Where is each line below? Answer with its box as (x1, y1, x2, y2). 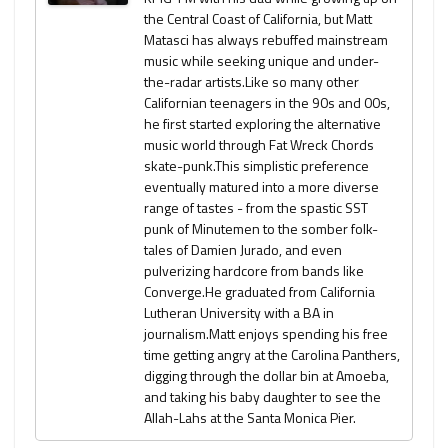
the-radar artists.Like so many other (144, 71, 359, 93)
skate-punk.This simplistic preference (144, 155, 369, 177)
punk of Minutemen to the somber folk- (144, 218, 378, 240)
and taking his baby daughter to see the (144, 386, 381, 408)
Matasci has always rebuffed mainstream (144, 29, 388, 51)
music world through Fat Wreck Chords (144, 134, 374, 156)
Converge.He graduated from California (144, 281, 375, 303)
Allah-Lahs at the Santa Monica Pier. (144, 407, 356, 429)
